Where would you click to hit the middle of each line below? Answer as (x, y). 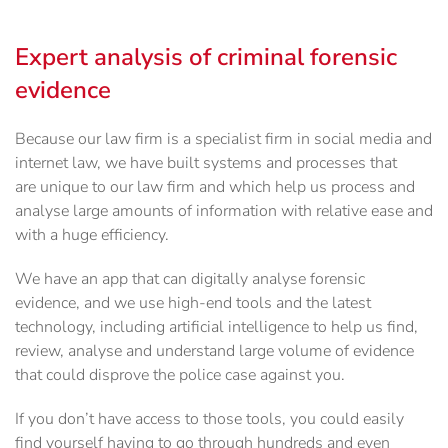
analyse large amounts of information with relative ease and (224, 211)
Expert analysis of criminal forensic (206, 57)
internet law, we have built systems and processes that (206, 163)
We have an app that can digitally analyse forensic (190, 279)
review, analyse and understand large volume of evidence (214, 351)
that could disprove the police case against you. (180, 375)
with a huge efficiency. (92, 235)
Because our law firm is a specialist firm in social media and (223, 139)
